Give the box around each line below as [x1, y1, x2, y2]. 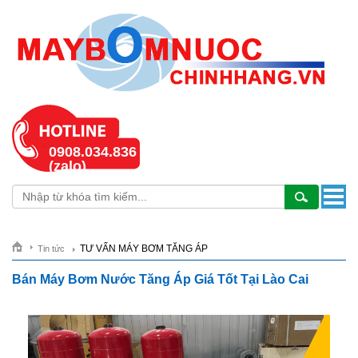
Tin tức [38, 244, 65, 253]
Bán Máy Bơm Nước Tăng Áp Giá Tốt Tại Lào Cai [12, 272, 308, 286]
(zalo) [49, 158, 86, 174]
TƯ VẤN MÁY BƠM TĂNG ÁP [80, 243, 208, 254]
